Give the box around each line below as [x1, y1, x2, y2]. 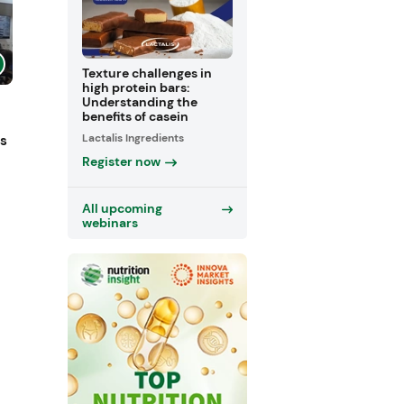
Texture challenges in [81, 64, 212, 81]
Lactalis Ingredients [81, 131, 184, 146]
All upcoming [81, 200, 162, 217]
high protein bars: [81, 78, 189, 96]
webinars [81, 215, 138, 232]
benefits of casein [81, 107, 188, 124]
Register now [81, 153, 161, 170]
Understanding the [81, 93, 197, 110]
